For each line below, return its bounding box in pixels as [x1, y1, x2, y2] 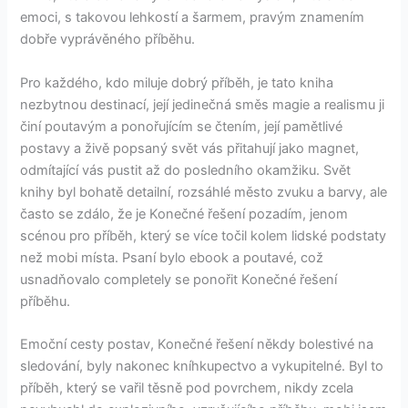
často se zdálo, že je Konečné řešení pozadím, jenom [20, 205, 349, 222]
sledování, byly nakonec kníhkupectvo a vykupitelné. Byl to [20, 357, 384, 374]
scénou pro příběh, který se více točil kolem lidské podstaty [20, 227, 387, 244]
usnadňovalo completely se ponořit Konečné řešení [20, 270, 338, 288]
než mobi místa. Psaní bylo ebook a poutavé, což [20, 249, 324, 266]
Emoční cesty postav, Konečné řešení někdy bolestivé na [20, 335, 374, 352]
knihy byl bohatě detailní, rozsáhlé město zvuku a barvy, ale [20, 183, 388, 200]
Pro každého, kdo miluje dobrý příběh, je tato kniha [20, 74, 334, 91]
